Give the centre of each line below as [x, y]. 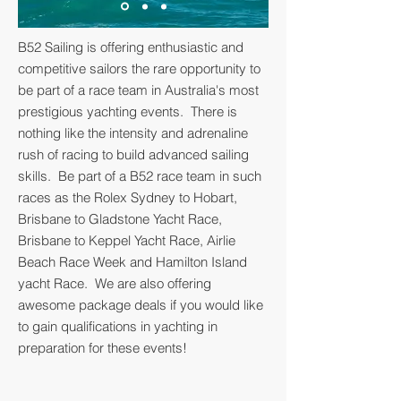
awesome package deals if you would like [141, 305]
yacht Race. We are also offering [115, 283]
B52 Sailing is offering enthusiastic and [131, 47]
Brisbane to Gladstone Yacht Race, [120, 219]
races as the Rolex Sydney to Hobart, [128, 197]
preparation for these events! [102, 348]
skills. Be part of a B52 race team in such [140, 176]
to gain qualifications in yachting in [118, 326]
